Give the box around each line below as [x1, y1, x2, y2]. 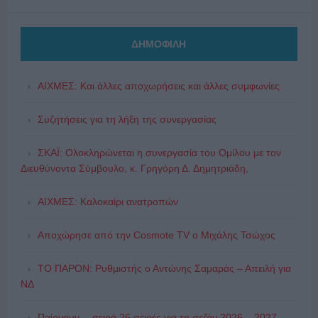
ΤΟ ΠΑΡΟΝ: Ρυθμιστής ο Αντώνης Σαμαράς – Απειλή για [37, 263, 291, 275]
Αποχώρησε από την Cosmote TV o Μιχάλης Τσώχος [37, 229, 275, 241]
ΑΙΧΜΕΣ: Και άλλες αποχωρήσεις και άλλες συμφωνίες [37, 80, 280, 92]
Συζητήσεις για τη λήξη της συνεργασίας [37, 114, 216, 126]
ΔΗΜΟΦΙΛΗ [131, 38, 187, 50]
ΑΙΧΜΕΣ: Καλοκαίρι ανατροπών [37, 196, 178, 208]
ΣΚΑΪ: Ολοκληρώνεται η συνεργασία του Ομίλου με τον [37, 147, 281, 159]
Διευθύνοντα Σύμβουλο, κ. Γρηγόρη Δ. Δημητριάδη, [20, 163, 248, 175]
